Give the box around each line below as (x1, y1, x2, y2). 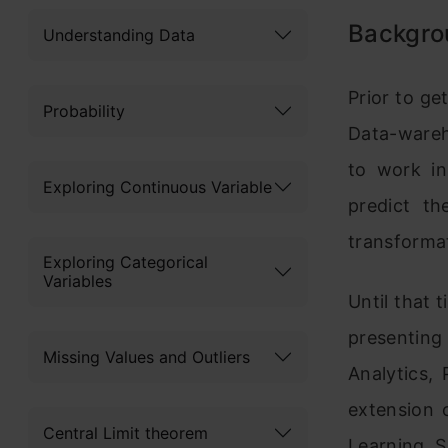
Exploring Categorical (43, 252, 208, 272)
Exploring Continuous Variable (43, 176, 272, 197)
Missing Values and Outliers (43, 346, 250, 367)
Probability (43, 100, 125, 121)
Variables (43, 271, 112, 291)
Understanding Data (43, 24, 195, 45)
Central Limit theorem (43, 422, 208, 443)
